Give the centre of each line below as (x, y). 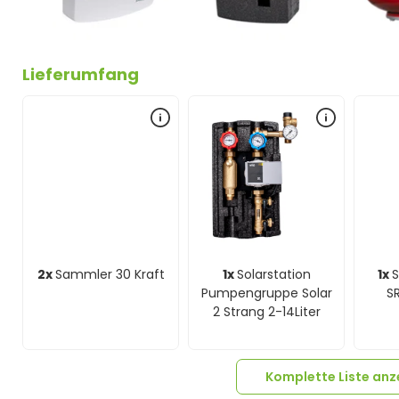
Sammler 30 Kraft (110, 274)
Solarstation (273, 274)
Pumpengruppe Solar (266, 293)
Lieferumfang (81, 74)
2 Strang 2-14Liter (266, 312)
